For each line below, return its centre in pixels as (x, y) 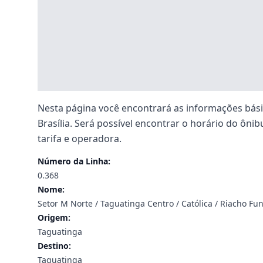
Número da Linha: (74, 161)
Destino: (54, 246)
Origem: (54, 218)
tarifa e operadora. (80, 139)
